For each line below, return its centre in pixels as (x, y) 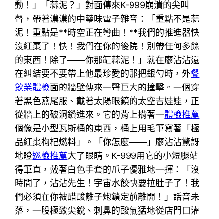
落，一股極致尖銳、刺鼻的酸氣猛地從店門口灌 (107, 210)
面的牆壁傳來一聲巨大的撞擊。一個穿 (125, 87)
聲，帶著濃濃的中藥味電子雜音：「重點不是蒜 (107, 19)
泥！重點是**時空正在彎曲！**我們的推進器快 (107, 32)
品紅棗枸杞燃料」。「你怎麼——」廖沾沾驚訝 (107, 142)
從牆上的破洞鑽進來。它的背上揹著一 (90, 114)
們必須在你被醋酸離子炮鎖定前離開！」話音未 (107, 197)
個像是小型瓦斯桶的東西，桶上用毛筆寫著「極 (107, 128)
